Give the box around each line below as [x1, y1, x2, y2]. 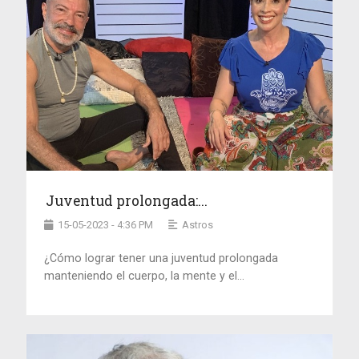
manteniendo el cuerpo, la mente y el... [44, 268, 245, 282]
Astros [182, 218, 214, 231]
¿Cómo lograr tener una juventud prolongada [44, 251, 279, 264]
